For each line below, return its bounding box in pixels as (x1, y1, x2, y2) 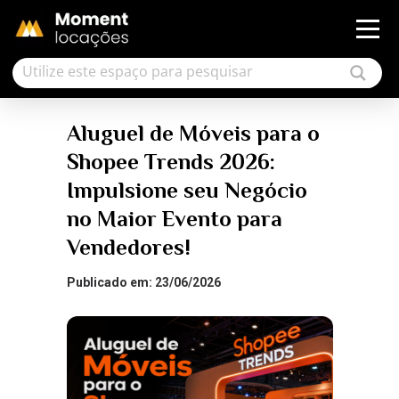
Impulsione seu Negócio (66, 177, 307, 203)
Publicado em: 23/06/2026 (66, 275, 221, 289)
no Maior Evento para (66, 206, 282, 232)
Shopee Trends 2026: (66, 149, 275, 175)
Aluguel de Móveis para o (66, 120, 320, 146)
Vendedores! (66, 234, 191, 260)
